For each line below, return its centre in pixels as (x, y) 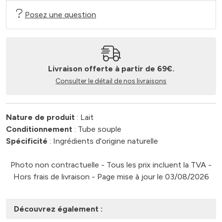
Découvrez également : (58, 209)
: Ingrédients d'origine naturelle (103, 141)
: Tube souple (97, 129)
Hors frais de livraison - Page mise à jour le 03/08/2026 (111, 177)
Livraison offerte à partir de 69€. (111, 69)
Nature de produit (40, 117)
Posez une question (60, 15)
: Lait (84, 117)
